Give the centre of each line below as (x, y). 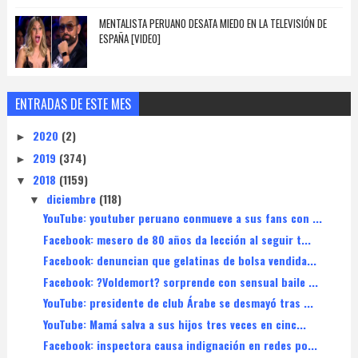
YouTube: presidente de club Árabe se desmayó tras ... (178, 303)
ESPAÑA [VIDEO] (129, 39)
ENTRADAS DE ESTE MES (73, 104)
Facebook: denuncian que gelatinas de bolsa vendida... (179, 261)
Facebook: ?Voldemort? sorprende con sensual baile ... (180, 281)
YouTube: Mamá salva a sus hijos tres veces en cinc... (174, 324)
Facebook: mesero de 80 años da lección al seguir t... (177, 239)
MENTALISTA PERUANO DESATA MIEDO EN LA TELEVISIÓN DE (213, 24)
